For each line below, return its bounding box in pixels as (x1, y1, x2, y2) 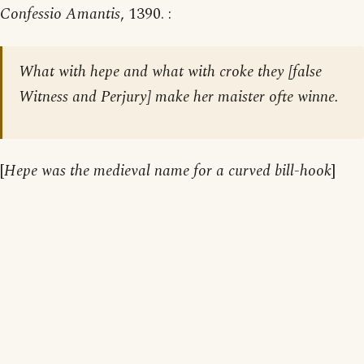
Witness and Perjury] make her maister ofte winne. (19, 85, 339, 110)
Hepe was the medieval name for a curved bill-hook (4, 159, 331, 184)
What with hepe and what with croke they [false (19, 60, 322, 84)
